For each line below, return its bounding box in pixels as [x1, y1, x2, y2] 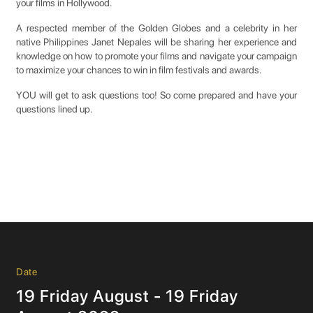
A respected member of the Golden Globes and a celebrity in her [16, 22, 297, 34]
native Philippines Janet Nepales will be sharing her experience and [16, 36, 297, 48]
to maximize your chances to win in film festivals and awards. [16, 64, 264, 75]
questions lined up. [16, 103, 93, 115]
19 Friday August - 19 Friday [16, 286, 238, 306]
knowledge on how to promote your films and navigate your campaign [16, 50, 297, 61]
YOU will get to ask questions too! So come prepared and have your [16, 89, 297, 101]
